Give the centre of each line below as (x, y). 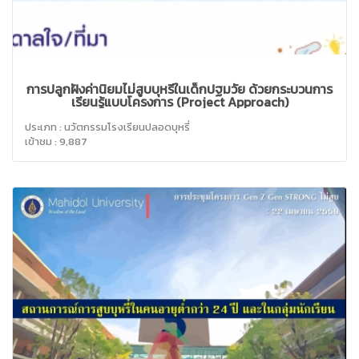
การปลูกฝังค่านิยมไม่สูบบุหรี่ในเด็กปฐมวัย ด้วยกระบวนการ (179, 89)
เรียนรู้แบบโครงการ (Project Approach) (179, 102)
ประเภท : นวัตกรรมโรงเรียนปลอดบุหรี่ (107, 127)
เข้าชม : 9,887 (56, 142)
